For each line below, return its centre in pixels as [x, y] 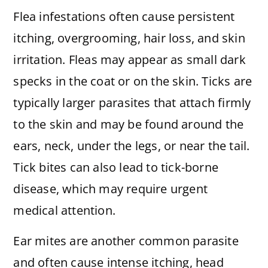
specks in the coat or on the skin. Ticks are [133, 81]
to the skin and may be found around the [129, 124]
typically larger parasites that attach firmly [132, 103]
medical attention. [64, 211]
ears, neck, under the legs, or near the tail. [132, 146]
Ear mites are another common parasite [126, 240]
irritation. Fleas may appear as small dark [130, 60]
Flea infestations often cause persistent [124, 17]
